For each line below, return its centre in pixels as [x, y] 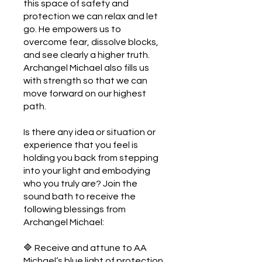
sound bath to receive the [80, 196]
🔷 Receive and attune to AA [85, 248]
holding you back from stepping [91, 158]
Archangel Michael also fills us [86, 68]
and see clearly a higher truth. [87, 55]
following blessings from [75, 209]
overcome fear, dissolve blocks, [91, 42]
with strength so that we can [85, 81]
